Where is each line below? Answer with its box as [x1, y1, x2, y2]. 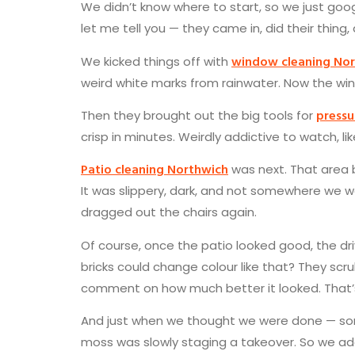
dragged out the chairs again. [81, 204, 257, 221]
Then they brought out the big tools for [81, 106, 316, 124]
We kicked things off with [81, 52, 231, 70]
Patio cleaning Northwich [81, 159, 228, 179]
